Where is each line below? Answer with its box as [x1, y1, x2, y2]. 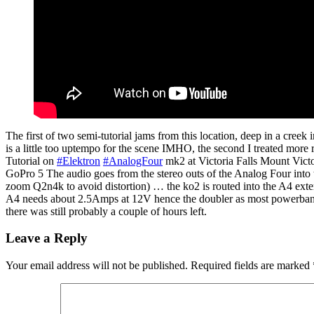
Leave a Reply [6, 231, 88, 246]
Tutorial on [6, 154, 57, 167]
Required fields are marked [191, 259, 313, 272]
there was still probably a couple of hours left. [6, 205, 207, 217]
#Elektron [57, 154, 100, 167]
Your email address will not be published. [6, 259, 188, 272]
